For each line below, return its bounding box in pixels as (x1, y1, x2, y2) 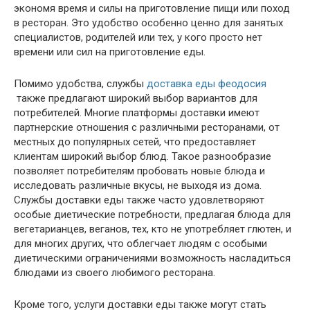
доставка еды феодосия (147, 77, 266, 90)
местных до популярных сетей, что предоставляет (14, 136, 256, 148)
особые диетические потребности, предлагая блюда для (14, 208, 291, 221)
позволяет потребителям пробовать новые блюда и (14, 165, 265, 177)
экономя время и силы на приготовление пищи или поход (14, 2, 290, 15)
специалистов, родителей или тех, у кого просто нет (14, 31, 262, 44)
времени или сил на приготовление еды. (14, 46, 206, 58)
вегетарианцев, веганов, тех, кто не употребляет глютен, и (14, 223, 291, 235)
